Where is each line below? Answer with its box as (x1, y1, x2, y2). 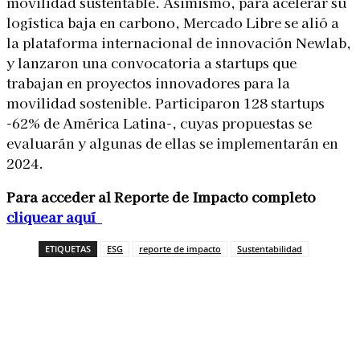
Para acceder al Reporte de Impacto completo (6, 186, 316, 207)
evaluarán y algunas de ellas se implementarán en (6, 133, 338, 153)
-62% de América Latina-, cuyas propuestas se (6, 112, 312, 133)
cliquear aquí (6, 207, 102, 227)
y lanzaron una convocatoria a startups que (6, 52, 297, 73)
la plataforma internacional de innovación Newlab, (6, 32, 351, 53)
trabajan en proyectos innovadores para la (6, 72, 290, 93)
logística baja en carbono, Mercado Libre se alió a (6, 12, 339, 33)
